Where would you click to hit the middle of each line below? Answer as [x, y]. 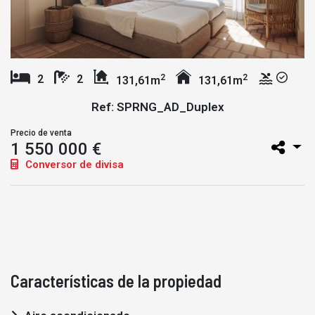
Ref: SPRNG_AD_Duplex [157, 107]
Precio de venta [41, 133]
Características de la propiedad [116, 281]
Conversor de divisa [73, 164]
